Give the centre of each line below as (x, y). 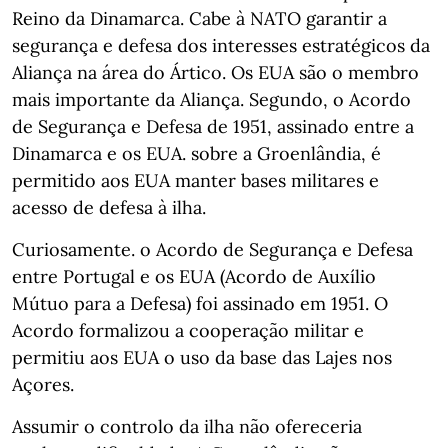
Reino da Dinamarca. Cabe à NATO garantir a (199, 18)
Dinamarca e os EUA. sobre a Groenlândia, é (196, 153)
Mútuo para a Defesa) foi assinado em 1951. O (200, 303)
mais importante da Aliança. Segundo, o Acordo (211, 99)
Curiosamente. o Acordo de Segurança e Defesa (212, 249)
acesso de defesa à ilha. (109, 207)
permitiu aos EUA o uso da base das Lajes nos (202, 357)
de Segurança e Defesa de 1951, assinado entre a (213, 126)
